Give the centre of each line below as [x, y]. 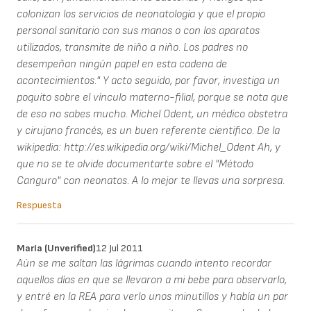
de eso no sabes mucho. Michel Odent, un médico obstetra [152, 114]
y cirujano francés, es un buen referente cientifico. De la [148, 131]
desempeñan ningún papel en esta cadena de [122, 64]
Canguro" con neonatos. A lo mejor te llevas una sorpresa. [151, 180]
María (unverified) [56, 248]
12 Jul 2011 [119, 248]
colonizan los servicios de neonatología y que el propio [141, 14]
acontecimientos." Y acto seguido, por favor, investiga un [148, 81]
